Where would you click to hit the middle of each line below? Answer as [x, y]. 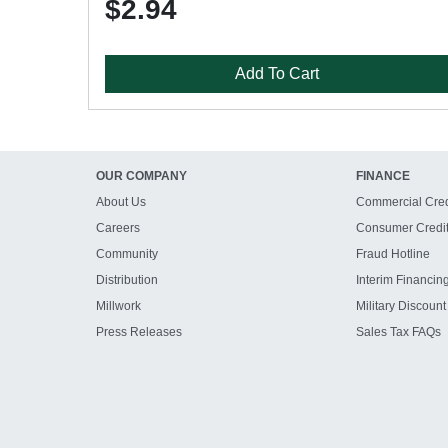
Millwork [118, 306]
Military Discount [400, 306]
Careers [118, 228]
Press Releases [139, 332]
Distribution [127, 280]
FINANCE [382, 176]
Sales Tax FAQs [398, 332]
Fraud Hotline [392, 254]
